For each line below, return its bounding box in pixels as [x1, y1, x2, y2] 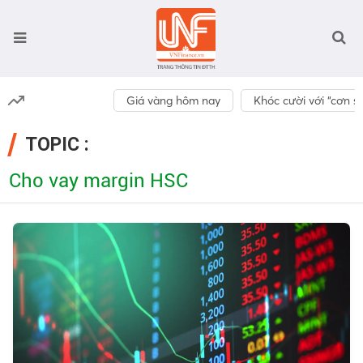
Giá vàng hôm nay [126, 93, 221, 108]
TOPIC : [25, 134, 89, 156]
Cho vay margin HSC [9, 169, 188, 192]
